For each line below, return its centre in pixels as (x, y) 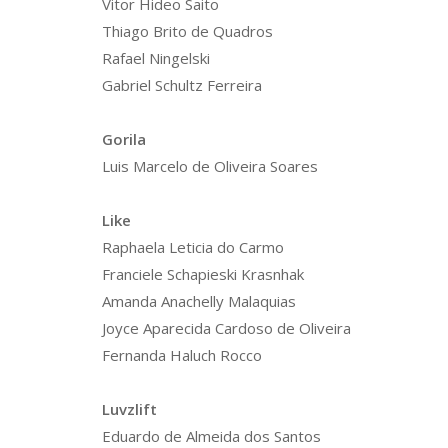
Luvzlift (129, 409)
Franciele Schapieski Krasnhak (203, 274)
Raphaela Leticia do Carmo (193, 247)
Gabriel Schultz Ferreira (182, 85)
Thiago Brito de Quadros (187, 31)
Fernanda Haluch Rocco (182, 355)
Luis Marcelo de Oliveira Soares (210, 166)
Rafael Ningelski (156, 58)
